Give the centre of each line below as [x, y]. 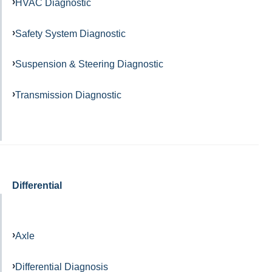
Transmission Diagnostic [68, 95]
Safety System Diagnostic [70, 33]
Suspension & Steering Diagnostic [89, 64]
